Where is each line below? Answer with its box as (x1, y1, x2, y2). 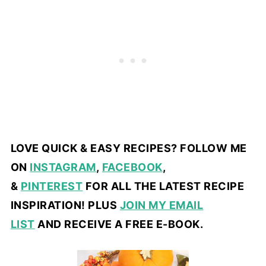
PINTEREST (20, 180, 83, 193)
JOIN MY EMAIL (119, 199, 204, 212)
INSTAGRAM (30, 161, 96, 174)
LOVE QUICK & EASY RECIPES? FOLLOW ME (10, 142, 247, 155)
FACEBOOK (102, 161, 163, 174)
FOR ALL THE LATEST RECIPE (83, 180, 245, 193)
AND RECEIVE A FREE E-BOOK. (34, 218, 204, 231)
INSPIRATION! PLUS (10, 199, 120, 212)
